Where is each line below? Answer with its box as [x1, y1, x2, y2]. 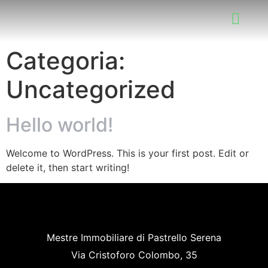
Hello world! [6, 113, 113, 136]
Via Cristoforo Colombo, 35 [71, 249, 197, 261]
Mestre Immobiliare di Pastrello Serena [47, 232, 221, 244]
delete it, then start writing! [6, 162, 129, 173]
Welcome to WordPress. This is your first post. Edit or [6, 147, 249, 159]
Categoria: [6, 46, 125, 75]
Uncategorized [6, 75, 175, 104]
